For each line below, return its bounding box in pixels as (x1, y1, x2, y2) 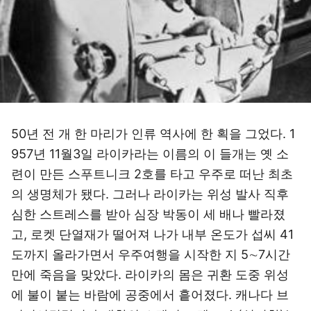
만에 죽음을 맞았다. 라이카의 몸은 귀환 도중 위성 (11, 267, 289, 282)
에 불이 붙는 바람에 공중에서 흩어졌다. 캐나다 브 (11, 287, 289, 302)
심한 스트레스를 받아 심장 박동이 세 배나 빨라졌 (11, 207, 285, 221)
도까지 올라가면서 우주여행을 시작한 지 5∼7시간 (11, 247, 290, 262)
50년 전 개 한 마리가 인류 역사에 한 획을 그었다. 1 (11, 126, 295, 141)
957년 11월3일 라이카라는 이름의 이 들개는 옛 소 (11, 146, 289, 161)
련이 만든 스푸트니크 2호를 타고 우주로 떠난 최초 (11, 167, 293, 181)
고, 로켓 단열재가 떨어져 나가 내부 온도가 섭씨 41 (11, 227, 294, 242)
